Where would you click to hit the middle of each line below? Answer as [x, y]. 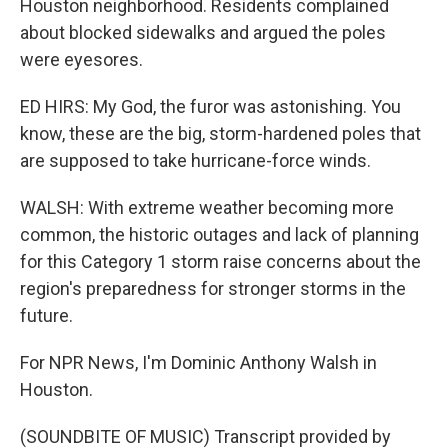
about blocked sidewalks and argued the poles [203, 32]
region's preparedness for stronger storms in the [213, 288]
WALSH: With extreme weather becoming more [207, 207]
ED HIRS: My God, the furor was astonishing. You [210, 106]
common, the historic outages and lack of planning [219, 234]
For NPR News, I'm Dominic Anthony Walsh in [198, 362]
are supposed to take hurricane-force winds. [195, 160]
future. [46, 315]
